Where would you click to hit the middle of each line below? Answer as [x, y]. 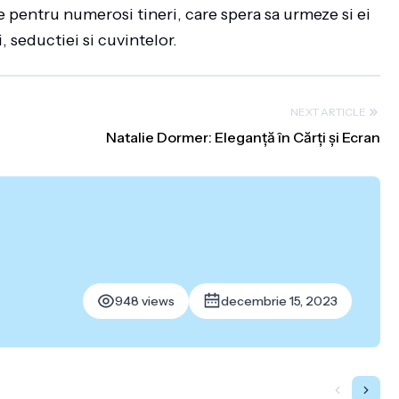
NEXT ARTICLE [328, 112]
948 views [144, 301]
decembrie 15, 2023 [279, 301]
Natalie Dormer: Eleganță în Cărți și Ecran [243, 137]
